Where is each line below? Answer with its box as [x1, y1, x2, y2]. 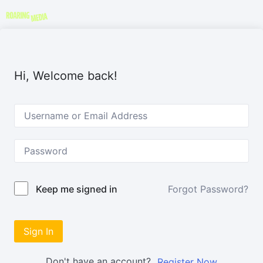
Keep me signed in [36, 183, 117, 195]
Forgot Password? [168, 183, 248, 195]
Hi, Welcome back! [14, 68, 117, 83]
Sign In [23, 225, 53, 237]
